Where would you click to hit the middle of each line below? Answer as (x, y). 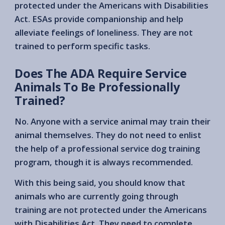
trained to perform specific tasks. (82, 46)
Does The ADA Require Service (101, 73)
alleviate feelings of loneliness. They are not (104, 32)
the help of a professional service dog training (107, 148)
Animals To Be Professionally (97, 87)
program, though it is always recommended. (104, 162)
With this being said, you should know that (100, 182)
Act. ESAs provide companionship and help (99, 19)
